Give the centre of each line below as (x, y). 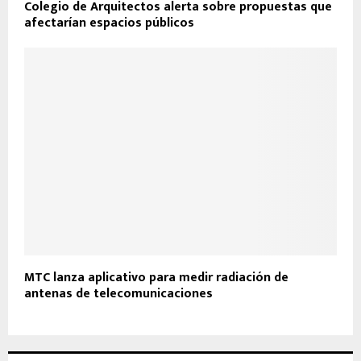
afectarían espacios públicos (109, 23)
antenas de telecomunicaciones (118, 294)
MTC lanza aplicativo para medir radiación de (156, 278)
